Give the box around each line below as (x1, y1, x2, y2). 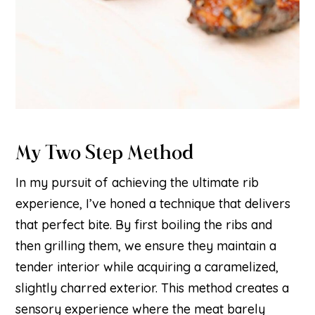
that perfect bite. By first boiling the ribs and (15, 216, 273, 233)
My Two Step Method (15, 140, 194, 165)
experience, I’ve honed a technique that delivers (15, 195, 291, 212)
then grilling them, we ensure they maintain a (15, 237, 277, 254)
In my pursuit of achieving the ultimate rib (15, 174, 259, 191)
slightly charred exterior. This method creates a (15, 279, 290, 296)
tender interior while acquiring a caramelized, (15, 258, 279, 275)
